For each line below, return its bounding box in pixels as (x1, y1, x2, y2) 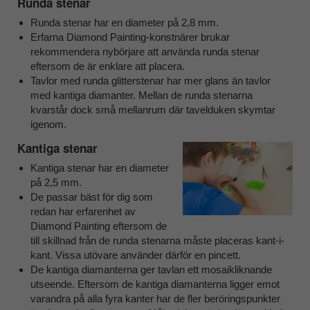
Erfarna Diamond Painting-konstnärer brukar (30, 30, 230, 43)
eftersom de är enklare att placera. (30, 60, 185, 72)
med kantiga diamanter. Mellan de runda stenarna (30, 89, 253, 101)
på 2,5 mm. (30, 176, 82, 189)
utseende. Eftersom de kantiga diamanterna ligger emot (30, 278, 280, 291)
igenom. (30, 118, 66, 130)
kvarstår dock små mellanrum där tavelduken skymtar (30, 103, 275, 116)
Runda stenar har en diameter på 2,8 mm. (30, 16, 219, 28)
